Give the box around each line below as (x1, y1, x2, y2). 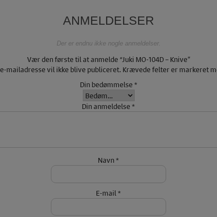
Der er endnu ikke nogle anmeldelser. (56, 40, 161, 47)
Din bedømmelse (79, 79, 134, 90)
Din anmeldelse (82, 101, 132, 111)
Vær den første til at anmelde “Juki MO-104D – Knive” (27, 54, 190, 64)
